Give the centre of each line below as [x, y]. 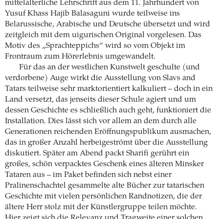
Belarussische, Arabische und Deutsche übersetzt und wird [108, 25]
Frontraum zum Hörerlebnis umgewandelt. [80, 57]
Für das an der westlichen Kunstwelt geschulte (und [109, 68]
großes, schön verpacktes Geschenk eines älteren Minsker [104, 164]
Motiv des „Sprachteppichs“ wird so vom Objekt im [95, 46]
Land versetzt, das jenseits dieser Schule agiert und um [100, 100]
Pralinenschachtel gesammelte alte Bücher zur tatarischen [105, 186]
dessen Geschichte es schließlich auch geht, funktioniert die [108, 111]
